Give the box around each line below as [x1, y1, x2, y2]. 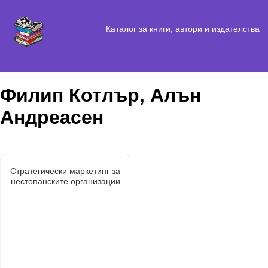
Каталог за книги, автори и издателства [105, 23, 260, 33]
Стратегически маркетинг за [10, 166, 120, 176]
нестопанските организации [10, 176, 120, 186]
